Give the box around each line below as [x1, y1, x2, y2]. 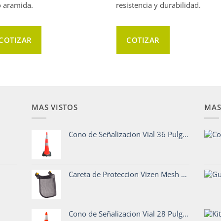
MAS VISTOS [32, 102, 78, 112]
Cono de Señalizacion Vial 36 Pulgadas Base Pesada [69, 129, 183, 140]
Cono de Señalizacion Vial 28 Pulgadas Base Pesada [69, 209, 183, 219]
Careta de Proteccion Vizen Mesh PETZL [69, 169, 181, 180]
